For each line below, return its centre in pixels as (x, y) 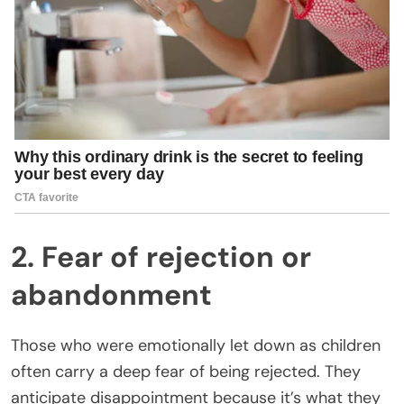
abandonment (111, 294)
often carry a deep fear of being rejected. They (186, 372)
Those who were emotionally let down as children (196, 346)
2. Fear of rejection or (161, 257)
